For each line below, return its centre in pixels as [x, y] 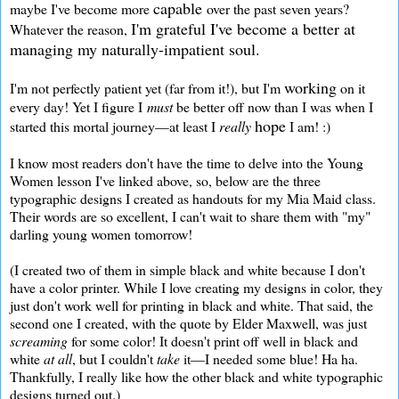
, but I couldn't [114, 358]
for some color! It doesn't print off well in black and [215, 340]
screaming [41, 340]
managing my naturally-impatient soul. [135, 49]
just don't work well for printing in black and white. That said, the [191, 305]
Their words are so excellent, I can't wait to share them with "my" [190, 216]
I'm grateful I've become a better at [243, 28]
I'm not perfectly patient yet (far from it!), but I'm [147, 87]
